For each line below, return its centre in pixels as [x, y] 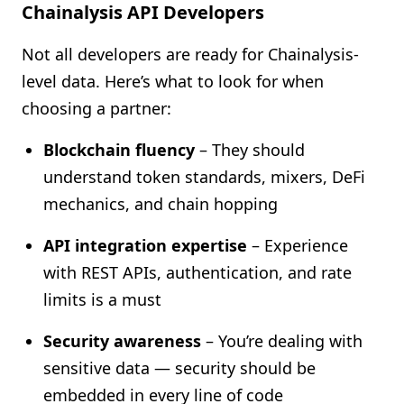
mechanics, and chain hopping [161, 204]
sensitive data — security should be [179, 368]
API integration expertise [145, 245]
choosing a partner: [96, 108]
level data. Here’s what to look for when [173, 81]
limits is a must [102, 299]
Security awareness [122, 341]
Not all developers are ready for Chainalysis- [190, 54]
